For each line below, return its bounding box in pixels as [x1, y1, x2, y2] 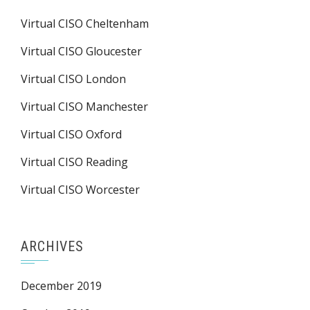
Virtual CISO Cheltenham [21, 16, 149, 31]
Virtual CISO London [21, 71, 126, 86]
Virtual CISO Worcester [21, 182, 140, 197]
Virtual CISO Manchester [21, 99, 148, 114]
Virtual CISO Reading [21, 154, 128, 170]
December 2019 [21, 278, 102, 293]
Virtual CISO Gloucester [21, 44, 142, 59]
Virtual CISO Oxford [21, 127, 122, 142]
